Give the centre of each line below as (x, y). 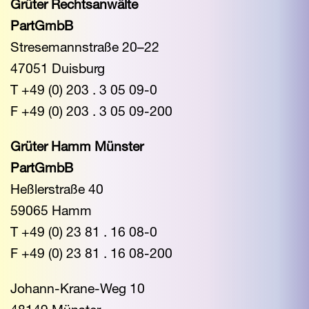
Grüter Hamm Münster (77, 146)
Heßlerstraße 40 (57, 189)
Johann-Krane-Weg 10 (78, 288)
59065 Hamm (51, 210)
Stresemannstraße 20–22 (85, 47)
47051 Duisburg (58, 68)
